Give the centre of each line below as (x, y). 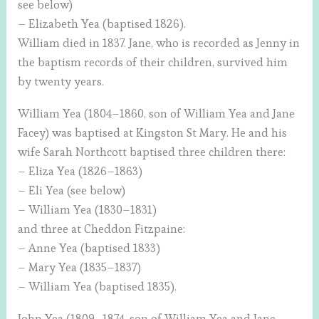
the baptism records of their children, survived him (153, 63)
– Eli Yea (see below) (72, 191)
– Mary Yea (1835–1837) (80, 268)
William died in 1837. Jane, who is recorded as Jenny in (159, 43)
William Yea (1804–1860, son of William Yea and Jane (157, 114)
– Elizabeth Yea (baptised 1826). (102, 24)
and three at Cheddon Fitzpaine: (102, 229)
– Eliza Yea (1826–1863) (80, 172)
